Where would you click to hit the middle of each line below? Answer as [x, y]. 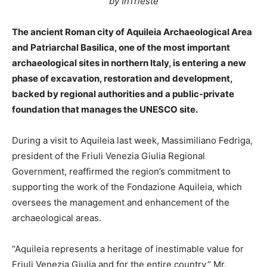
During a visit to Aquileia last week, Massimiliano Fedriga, [132, 140]
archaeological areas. [57, 218]
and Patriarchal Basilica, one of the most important [121, 47]
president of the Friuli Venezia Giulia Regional [108, 156]
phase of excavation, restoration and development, [122, 78]
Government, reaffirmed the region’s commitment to [121, 171]
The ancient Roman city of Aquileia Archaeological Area [132, 32]
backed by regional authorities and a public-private [123, 94]
